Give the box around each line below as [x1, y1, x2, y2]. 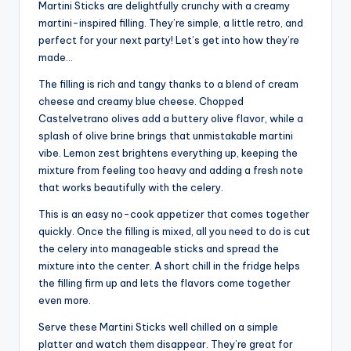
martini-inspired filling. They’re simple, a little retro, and [38, 16, 303, 30]
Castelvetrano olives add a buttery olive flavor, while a [38, 112, 303, 125]
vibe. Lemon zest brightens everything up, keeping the [38, 147, 298, 160]
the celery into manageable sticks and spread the [38, 242, 279, 255]
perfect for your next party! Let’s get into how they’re [38, 34, 299, 47]
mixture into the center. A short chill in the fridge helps [38, 259, 300, 273]
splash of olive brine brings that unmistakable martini [38, 129, 293, 143]
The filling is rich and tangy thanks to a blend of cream [38, 78, 299, 91]
